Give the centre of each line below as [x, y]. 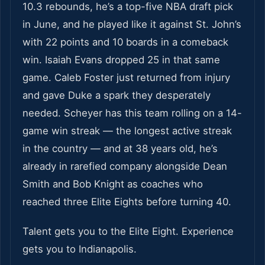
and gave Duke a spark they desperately [117, 96]
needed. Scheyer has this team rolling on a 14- [132, 113]
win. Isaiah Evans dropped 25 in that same [121, 60]
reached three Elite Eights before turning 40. [127, 202]
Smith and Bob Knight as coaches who [113, 184]
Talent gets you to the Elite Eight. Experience [128, 232]
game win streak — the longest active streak [127, 131]
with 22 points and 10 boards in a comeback [125, 42]
